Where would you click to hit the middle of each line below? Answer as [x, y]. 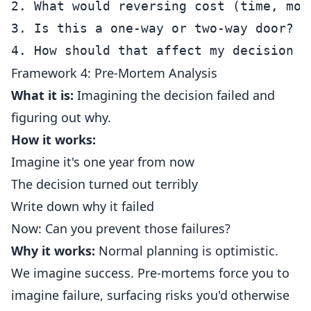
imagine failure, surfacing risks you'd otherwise [150, 295]
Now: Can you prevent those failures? [121, 228]
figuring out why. [61, 117]
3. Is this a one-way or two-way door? [152, 28]
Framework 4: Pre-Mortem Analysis [114, 73]
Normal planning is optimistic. [187, 251]
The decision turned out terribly [104, 184]
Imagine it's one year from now [103, 162]
